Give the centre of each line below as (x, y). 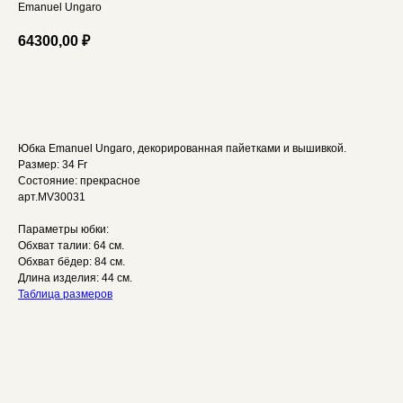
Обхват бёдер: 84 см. (72, 262)
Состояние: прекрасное (79, 181)
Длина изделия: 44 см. (75, 278)
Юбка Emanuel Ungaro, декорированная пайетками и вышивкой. (182, 148)
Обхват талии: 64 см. (71, 246)
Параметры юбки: (63, 229)
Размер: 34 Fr (53, 165)
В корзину (177, 91)
